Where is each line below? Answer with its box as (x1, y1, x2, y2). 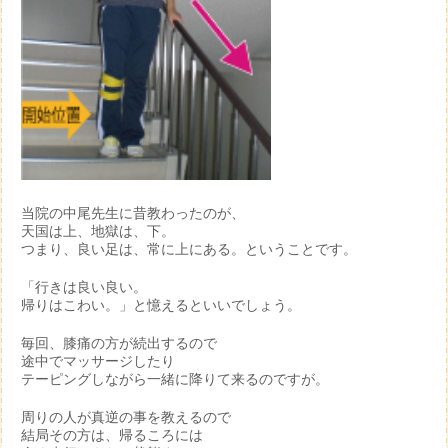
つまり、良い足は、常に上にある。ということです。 (21, 241, 357, 257)
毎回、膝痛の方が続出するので (21, 335, 217, 351)
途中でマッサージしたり (21, 353, 175, 369)
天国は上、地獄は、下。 (21, 223, 175, 239)
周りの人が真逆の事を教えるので (21, 409, 231, 425)
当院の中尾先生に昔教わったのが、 (21, 205, 245, 221)
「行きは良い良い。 (21, 279, 147, 295)
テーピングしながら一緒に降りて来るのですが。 (21, 371, 329, 387)
